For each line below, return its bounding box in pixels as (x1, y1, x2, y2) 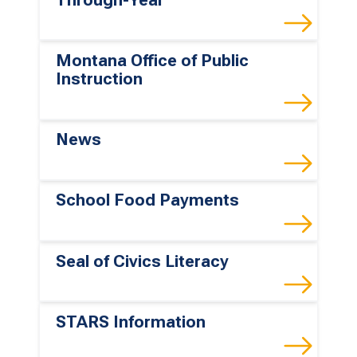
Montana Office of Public (56, 50, 249, 70)
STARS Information (56, 312, 206, 332)
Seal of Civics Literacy (56, 251, 229, 271)
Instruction (56, 69, 143, 88)
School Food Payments (56, 190, 239, 210)
